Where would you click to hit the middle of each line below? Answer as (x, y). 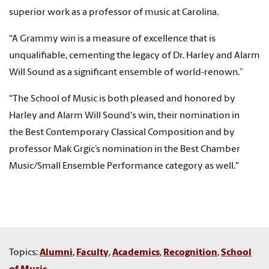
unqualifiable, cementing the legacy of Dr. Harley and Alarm (134, 56)
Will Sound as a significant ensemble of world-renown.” (126, 73)
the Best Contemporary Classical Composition (106, 133)
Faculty (92, 253)
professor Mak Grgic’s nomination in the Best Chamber (125, 150)
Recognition (190, 253)
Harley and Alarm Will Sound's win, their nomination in (124, 116)
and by (220, 133)
